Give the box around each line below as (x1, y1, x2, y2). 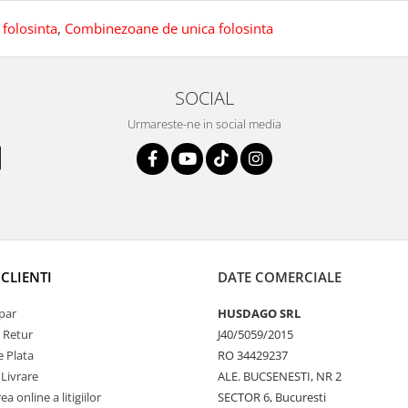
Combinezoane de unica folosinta (65, 19, 273, 37)
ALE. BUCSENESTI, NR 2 (218, 368, 342, 384)
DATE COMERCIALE (218, 268, 342, 286)
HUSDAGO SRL (218, 305, 301, 321)
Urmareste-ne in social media (127, 116, 281, 132)
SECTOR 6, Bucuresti (218, 389, 326, 405)
